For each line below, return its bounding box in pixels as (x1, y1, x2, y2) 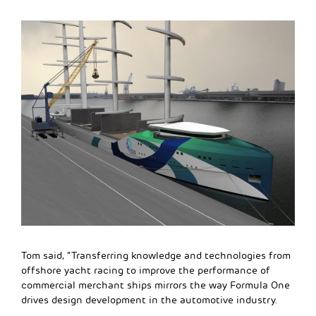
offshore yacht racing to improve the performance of (21, 264, 270, 276)
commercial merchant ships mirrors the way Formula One (21, 279, 290, 291)
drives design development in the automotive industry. (21, 293, 278, 306)
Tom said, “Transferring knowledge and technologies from (21, 249, 291, 262)
